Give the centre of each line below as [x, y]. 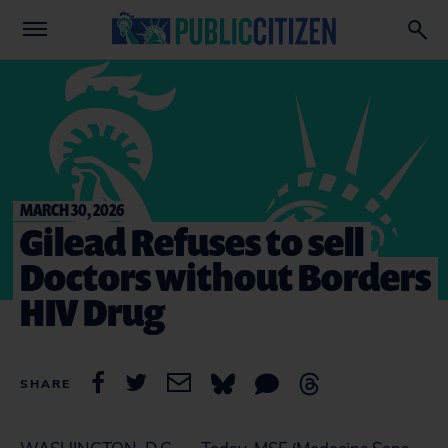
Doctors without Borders [225, 276]
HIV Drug [92, 311]
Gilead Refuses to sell [192, 241]
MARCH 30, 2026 [72, 209]
